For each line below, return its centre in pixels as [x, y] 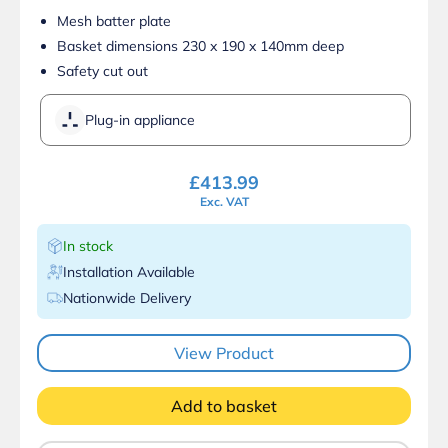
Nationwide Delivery [127, 297]
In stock [88, 245]
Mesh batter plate [114, 20]
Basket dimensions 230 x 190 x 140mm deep [200, 45]
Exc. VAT [224, 201]
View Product [224, 352]
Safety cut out [102, 70]
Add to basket [224, 405]
